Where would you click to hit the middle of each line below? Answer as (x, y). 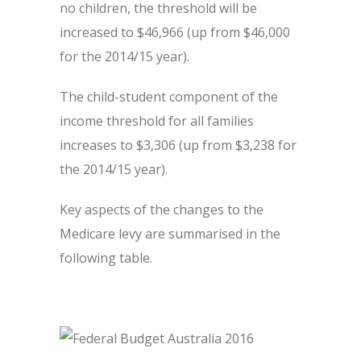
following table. (106, 258)
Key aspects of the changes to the (162, 210)
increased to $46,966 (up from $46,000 (175, 32)
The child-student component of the (169, 97)
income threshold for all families (157, 121)
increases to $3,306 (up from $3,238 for (178, 145)
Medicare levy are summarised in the (170, 234)
